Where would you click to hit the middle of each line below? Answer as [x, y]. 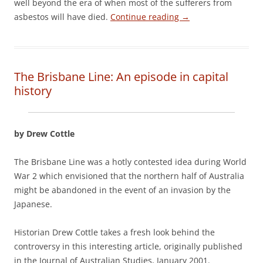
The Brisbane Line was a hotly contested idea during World [130, 162]
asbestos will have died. [62, 17]
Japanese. [33, 204]
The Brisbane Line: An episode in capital [121, 77]
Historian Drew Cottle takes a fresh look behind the [114, 232]
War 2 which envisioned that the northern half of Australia [129, 176]
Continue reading [146, 17]
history [33, 91]
